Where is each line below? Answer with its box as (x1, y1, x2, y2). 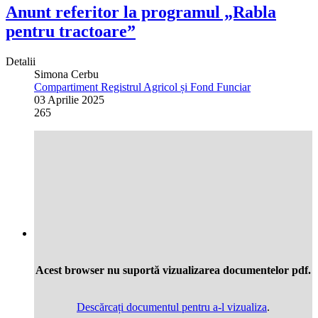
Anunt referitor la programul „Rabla (6, 3, 276, 22)
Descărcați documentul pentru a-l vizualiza (77, 301, 267, 314)
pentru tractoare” (6, 22, 136, 41)
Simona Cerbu (34, 68, 99, 81)
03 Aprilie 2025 (34, 94, 104, 106)
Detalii (6, 55, 35, 68)
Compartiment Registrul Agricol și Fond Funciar (34, 81, 251, 94)
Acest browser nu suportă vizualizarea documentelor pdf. (35, 264, 311, 277)
